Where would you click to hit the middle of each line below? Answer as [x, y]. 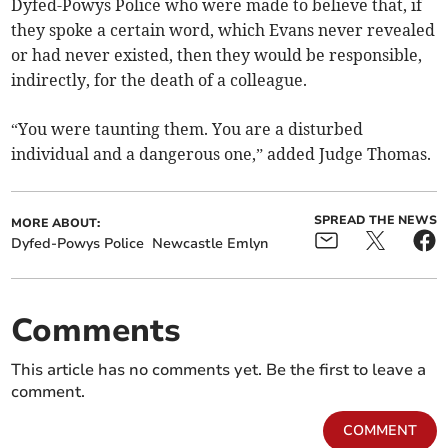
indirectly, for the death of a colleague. [159, 80]
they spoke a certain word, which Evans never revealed [223, 30]
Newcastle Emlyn [210, 244]
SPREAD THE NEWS [375, 220]
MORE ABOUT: [56, 223]
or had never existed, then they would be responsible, [217, 55]
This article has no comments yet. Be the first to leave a [219, 370]
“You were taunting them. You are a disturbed [187, 129]
